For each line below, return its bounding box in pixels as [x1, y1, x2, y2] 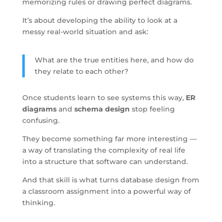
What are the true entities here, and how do [34, 55, 194, 64]
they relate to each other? [34, 66, 128, 76]
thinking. [22, 198, 55, 207]
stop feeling [129, 104, 175, 113]
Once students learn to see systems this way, [22, 93, 186, 102]
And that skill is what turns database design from [22, 175, 199, 184]
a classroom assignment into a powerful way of [22, 186, 191, 196]
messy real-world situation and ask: [22, 27, 148, 36]
